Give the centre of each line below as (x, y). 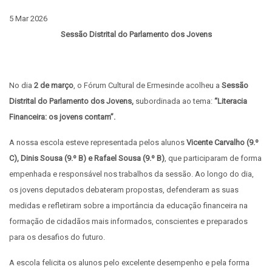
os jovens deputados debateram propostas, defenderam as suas (124, 189)
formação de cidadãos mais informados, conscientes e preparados (128, 221)
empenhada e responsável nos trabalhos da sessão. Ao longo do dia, (131, 174)
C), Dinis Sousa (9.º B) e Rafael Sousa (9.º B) (87, 158)
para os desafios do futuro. (57, 237)
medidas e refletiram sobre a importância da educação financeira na (128, 205)
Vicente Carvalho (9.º (223, 142)
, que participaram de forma (213, 158)
